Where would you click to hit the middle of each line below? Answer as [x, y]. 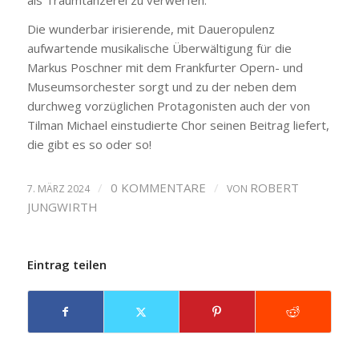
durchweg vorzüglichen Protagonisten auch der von [168, 106]
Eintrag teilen [67, 264]
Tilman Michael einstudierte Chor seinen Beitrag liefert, [178, 125]
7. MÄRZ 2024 [58, 189]
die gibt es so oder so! [89, 145]
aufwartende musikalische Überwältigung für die [159, 48]
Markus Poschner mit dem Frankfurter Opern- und [165, 68]
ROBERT [274, 188]
